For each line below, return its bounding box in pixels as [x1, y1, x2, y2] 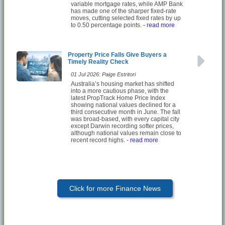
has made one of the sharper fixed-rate [71, 7, 176, 15]
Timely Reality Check [68, 58, 129, 65]
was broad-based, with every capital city [71, 115, 179, 123]
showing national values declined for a [71, 101, 176, 108]
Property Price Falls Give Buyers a [68, 51, 167, 58]
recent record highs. [71, 136, 125, 144]
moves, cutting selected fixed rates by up [71, 14, 181, 22]
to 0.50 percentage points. [71, 21, 142, 29]
